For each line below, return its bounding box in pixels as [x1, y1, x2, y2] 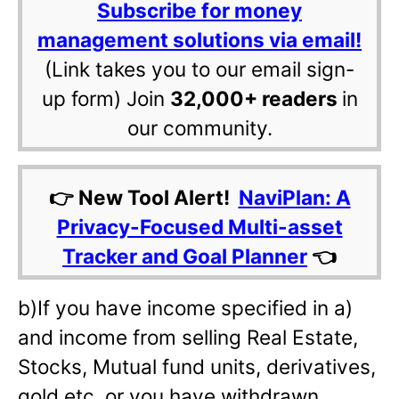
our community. [126, 116, 273, 141]
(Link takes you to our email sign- [45, 57, 354, 82]
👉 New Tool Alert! [48, 185, 239, 210]
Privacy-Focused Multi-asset [56, 215, 343, 240]
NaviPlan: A [238, 185, 351, 210]
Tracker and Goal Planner [62, 244, 307, 269]
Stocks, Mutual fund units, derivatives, [18, 354, 376, 379]
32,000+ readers [169, 86, 342, 111]
